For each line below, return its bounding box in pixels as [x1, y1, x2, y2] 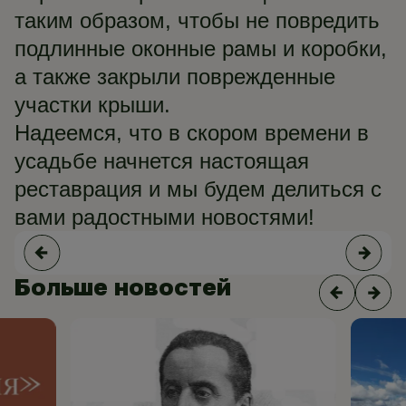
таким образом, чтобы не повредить [14, 8, 380, 33]
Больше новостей [14, 273, 231, 301]
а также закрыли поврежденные [14, 64, 335, 89]
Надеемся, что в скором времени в [14, 121, 369, 145]
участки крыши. [14, 92, 170, 117]
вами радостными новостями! [14, 205, 314, 229]
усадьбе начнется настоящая [14, 149, 309, 173]
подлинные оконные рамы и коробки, [14, 36, 387, 61]
